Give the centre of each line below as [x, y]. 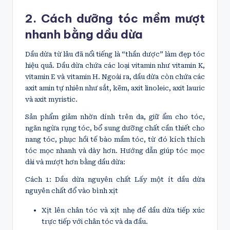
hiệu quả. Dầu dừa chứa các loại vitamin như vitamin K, [115, 66]
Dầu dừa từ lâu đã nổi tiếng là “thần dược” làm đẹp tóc [115, 54]
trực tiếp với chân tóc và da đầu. [95, 222]
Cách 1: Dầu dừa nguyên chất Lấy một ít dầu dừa [115, 180]
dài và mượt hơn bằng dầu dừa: [75, 162]
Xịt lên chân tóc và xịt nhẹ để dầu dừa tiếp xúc [123, 210]
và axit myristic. [51, 100]
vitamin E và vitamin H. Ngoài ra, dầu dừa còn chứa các [115, 77]
